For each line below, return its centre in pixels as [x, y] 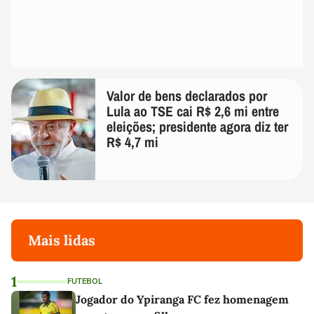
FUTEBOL [85, 282]
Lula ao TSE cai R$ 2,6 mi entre [193, 111]
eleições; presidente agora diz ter [197, 127]
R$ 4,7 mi [132, 142]
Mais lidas [62, 240]
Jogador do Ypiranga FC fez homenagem [182, 300]
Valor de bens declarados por [187, 96]
